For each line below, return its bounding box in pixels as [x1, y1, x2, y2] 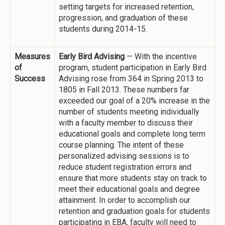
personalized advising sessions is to [59, 151, 189, 161]
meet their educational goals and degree [59, 184, 200, 194]
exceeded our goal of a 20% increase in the [59, 96, 210, 105]
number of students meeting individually [59, 107, 199, 117]
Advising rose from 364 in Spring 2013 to [59, 74, 203, 83]
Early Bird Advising [59, 52, 125, 61]
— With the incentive [125, 52, 197, 61]
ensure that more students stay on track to [59, 173, 207, 183]
